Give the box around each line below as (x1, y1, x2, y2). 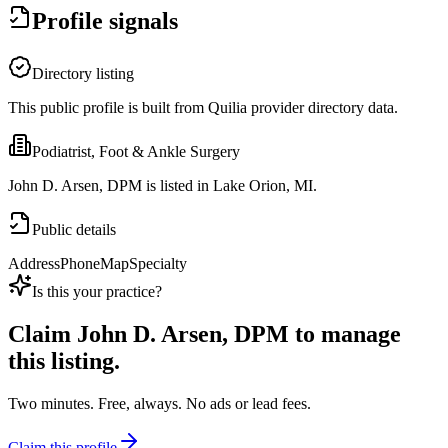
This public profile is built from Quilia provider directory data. (8, 99, 398, 117)
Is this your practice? (32, 283, 162, 301)
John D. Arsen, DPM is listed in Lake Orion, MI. (8, 177, 317, 195)
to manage (289, 321, 401, 348)
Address (8, 255, 60, 273)
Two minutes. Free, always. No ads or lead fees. (8, 395, 311, 413)
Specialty (129, 255, 187, 273)
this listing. (8, 348, 120, 375)
